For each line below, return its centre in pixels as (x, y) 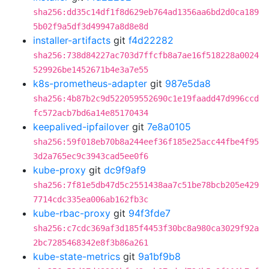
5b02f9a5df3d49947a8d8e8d (91, 26)
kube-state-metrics (77, 256)
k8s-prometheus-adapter (90, 83)
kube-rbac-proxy (72, 213)
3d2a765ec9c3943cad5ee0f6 (91, 156)
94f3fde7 (150, 213)
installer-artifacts (72, 40)
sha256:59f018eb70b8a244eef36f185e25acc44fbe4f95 (146, 142)
